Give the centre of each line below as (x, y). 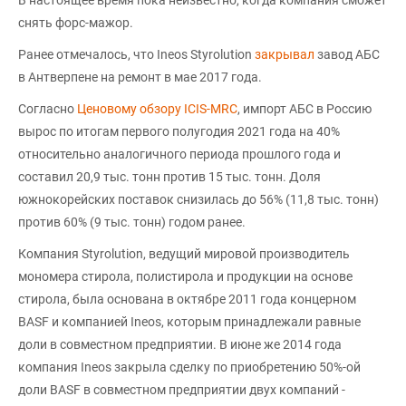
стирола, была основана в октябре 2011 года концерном (187, 299)
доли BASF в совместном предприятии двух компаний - (182, 389)
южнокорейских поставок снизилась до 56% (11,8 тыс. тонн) (198, 199)
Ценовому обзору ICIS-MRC (157, 108)
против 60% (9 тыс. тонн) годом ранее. (132, 222)
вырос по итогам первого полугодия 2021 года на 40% (179, 131)
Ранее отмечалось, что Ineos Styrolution (136, 54)
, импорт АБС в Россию (304, 108)
